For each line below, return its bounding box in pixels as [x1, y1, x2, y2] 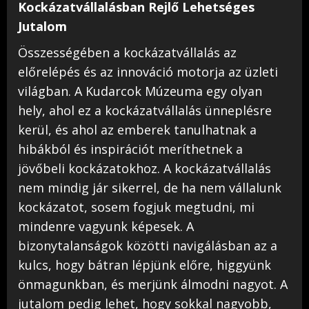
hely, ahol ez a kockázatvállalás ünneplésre [18, 102, 272, 119]
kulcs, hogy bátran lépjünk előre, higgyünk [18, 257, 271, 273]
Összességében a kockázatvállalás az [18, 44, 237, 61]
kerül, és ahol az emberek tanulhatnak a [18, 121, 257, 138]
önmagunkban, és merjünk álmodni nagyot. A [18, 276, 288, 292]
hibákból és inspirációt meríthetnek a [18, 141, 243, 157]
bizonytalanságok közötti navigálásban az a [18, 237, 277, 254]
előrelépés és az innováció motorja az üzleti [18, 63, 278, 80]
